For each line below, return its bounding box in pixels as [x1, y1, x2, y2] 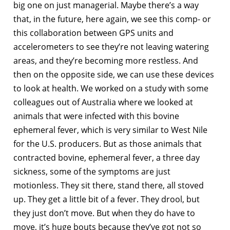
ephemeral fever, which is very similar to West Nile [13, 124, 207, 136]
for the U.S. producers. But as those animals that [13, 138, 202, 149]
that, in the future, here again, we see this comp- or [13, 13, 211, 25]
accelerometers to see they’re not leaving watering [13, 41, 209, 52]
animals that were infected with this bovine [13, 110, 179, 122]
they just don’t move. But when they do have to [13, 207, 195, 219]
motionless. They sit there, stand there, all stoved [13, 179, 204, 191]
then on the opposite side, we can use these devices [13, 68, 214, 80]
